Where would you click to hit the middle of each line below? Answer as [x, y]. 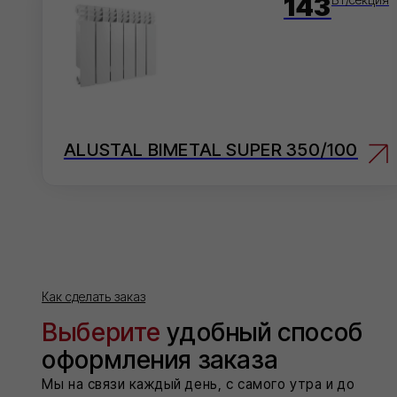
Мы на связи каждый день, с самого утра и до [168, 205]
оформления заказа [135, 184]
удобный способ [222, 161]
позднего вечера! [86, 222]
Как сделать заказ [79, 131]
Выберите [86, 161]
